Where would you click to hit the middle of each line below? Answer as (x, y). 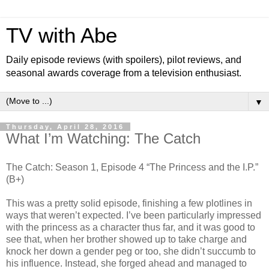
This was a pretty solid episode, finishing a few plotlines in (129, 203)
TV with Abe (62, 35)
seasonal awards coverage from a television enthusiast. (124, 73)
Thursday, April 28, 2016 (65, 127)
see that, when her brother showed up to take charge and (126, 239)
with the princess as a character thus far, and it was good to (131, 227)
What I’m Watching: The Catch (103, 138)
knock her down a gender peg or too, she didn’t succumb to (131, 251)
